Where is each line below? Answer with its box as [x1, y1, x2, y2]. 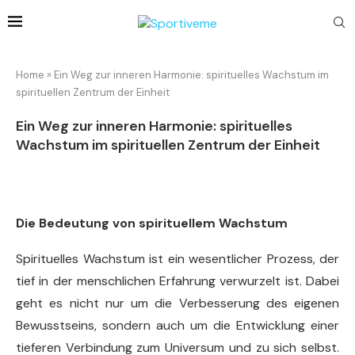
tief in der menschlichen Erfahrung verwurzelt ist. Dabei [16, 273, 339, 289]
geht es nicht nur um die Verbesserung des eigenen [16, 295, 339, 311]
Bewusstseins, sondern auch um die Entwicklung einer [16, 317, 339, 334]
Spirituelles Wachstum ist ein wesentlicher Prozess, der [16, 250, 339, 267]
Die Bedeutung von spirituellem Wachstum [16, 215, 288, 231]
